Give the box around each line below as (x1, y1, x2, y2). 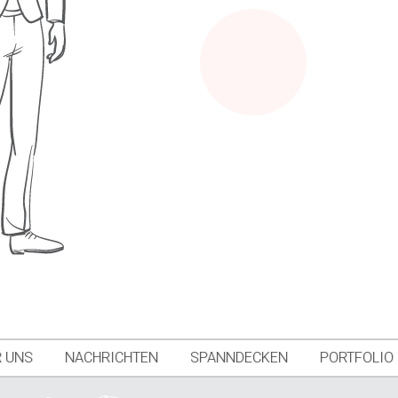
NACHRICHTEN (65, 349, 158, 367)
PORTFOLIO (320, 349, 394, 367)
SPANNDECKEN (190, 349, 288, 367)
